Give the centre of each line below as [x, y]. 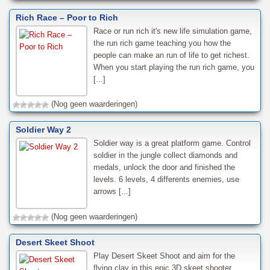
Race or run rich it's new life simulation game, [172, 31]
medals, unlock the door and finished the [164, 168]
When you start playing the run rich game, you [174, 67]
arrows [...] [112, 192]
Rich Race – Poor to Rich [67, 17]
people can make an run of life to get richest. [171, 55]
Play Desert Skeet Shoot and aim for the [164, 256]
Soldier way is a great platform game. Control [172, 143]
